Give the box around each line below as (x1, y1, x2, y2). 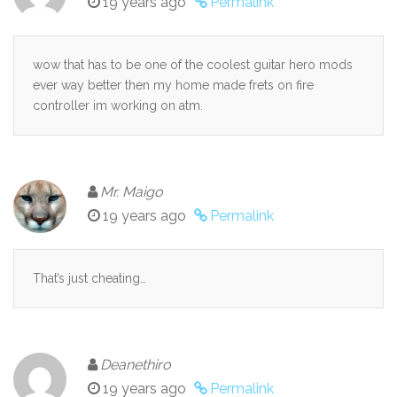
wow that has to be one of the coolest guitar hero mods (33, 58, 353, 73)
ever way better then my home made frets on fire (33, 78, 314, 93)
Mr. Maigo (100, 183, 163, 201)
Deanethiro (100, 356, 171, 374)
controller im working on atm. (33, 98, 203, 113)
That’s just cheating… (33, 271, 146, 286)
